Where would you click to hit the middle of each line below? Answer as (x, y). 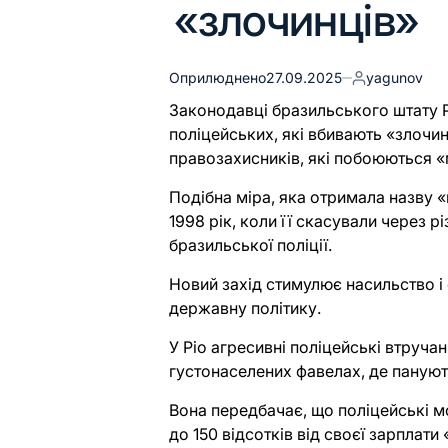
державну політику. (245, 308)
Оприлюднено (218, 77)
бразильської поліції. (251, 245)
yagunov (395, 77)
